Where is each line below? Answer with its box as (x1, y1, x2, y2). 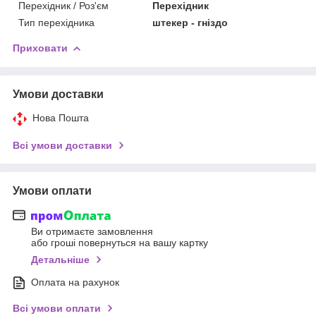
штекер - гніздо (152, 16, 229, 28)
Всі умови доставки (13, 139, 112, 151)
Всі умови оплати (13, 303, 101, 315)
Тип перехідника (18, 16, 95, 28)
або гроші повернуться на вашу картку (31, 237, 208, 249)
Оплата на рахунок (31, 276, 119, 288)
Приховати (13, 42, 68, 54)
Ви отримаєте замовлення (31, 226, 153, 238)
